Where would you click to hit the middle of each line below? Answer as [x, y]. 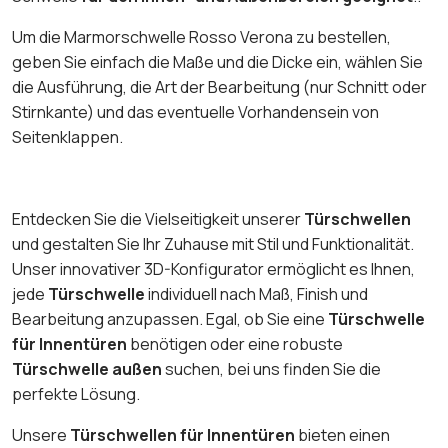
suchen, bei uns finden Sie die [271, 368]
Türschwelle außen [87, 368]
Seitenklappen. [67, 136]
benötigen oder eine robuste [235, 343]
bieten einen [342, 434]
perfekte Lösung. [76, 393]
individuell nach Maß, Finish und [256, 293]
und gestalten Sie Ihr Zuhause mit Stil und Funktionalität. [213, 243]
